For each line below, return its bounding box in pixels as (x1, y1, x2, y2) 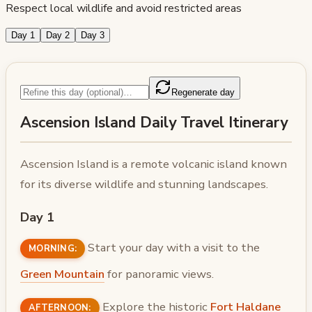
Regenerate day (171, 86, 235, 97)
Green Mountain (20, 266, 104, 283)
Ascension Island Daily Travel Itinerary (20, 111, 288, 133)
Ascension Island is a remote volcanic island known (20, 156, 287, 173)
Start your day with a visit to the (85, 240, 260, 256)
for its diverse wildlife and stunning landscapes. (20, 176, 268, 193)
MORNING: (29, 242, 77, 256)
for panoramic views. (104, 266, 214, 283)
